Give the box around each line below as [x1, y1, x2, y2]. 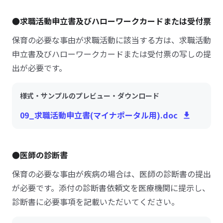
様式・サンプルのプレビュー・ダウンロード [20, 91, 159, 101]
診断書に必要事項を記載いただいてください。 [12, 196, 179, 208]
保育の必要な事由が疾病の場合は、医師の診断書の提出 [12, 168, 211, 180]
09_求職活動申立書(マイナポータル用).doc [20, 109, 178, 121]
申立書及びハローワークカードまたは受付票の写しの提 [12, 48, 211, 60]
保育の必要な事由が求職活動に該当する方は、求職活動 [12, 34, 211, 46]
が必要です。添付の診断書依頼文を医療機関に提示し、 [12, 182, 210, 194]
